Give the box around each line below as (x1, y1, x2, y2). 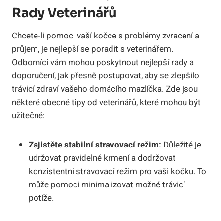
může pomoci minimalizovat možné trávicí (29, 178, 185, 191)
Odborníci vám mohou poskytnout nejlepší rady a (12, 56, 194, 69)
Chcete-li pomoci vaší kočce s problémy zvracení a (12, 29, 199, 42)
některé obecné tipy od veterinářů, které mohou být (12, 96, 201, 109)
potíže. (29, 191, 54, 204)
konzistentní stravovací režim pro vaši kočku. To (29, 165, 206, 178)
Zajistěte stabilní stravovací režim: (29, 138, 161, 151)
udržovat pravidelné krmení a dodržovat (29, 151, 176, 164)
